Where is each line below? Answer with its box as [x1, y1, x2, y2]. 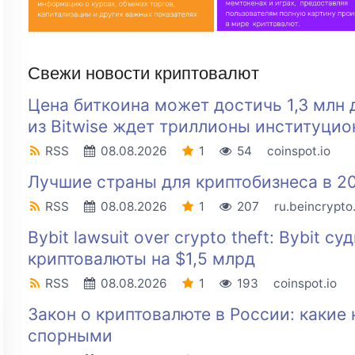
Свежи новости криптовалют [27, 63, 259, 84]
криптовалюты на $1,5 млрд [27, 249, 255, 269]
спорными [27, 326, 113, 346]
